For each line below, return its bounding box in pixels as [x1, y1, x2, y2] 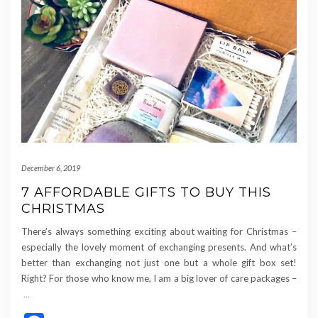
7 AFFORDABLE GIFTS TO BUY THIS [21, 184, 271, 200]
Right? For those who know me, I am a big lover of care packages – [21, 272, 297, 284]
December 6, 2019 [21, 163, 80, 172]
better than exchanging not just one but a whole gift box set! [21, 256, 297, 268]
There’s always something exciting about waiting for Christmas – [21, 225, 297, 237]
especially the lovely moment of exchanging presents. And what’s [21, 241, 297, 253]
